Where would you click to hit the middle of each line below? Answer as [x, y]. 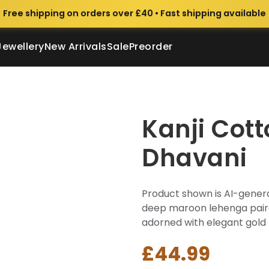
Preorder [151, 47]
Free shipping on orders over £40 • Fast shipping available [134, 13]
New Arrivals [75, 47]
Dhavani [195, 158]
